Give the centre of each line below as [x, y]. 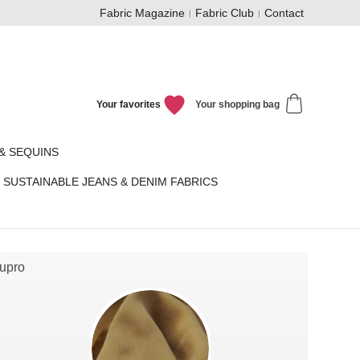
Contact [284, 13]
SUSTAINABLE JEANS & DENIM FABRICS [110, 182]
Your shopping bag [238, 105]
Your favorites [128, 105]
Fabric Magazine [142, 13]
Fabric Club [225, 13]
